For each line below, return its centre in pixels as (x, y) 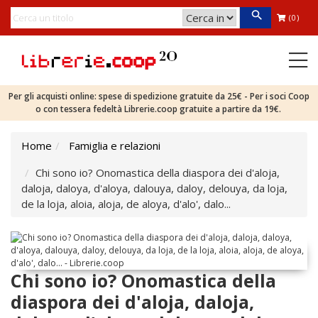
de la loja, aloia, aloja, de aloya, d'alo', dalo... (126, 204)
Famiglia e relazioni (115, 146)
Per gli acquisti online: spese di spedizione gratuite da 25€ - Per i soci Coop (159, 96)
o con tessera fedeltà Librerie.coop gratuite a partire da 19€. (159, 109)
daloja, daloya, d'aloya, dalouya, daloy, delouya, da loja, (154, 188)
